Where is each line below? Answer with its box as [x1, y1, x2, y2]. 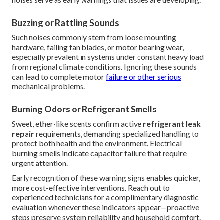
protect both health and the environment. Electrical [12, 138, 182, 148]
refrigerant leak [143, 119, 201, 129]
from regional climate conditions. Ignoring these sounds [12, 62, 197, 72]
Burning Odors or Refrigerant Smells [12, 104, 157, 115]
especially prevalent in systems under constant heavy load [12, 52, 204, 62]
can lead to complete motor [12, 72, 106, 82]
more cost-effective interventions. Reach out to [12, 183, 170, 192]
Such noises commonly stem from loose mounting [12, 32, 176, 42]
